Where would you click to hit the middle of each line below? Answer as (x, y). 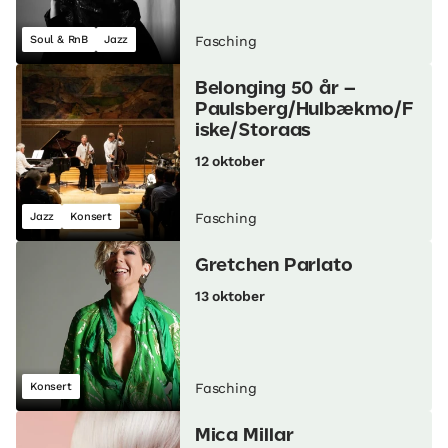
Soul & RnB (59, 40)
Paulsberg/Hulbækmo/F (303, 110)
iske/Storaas (253, 131)
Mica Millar (244, 436)
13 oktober (229, 296)
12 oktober (229, 161)
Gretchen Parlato (273, 266)
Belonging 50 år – (275, 89)
